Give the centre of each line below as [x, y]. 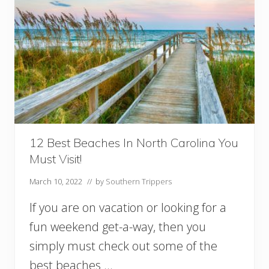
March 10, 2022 [56, 182]
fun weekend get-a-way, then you [118, 227]
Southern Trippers [139, 182]
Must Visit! [56, 159]
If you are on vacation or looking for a [128, 208]
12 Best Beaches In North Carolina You [134, 143]
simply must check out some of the [123, 246]
